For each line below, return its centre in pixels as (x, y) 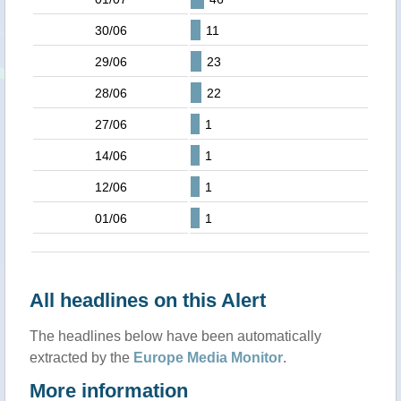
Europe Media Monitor (208, 358)
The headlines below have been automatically (175, 336)
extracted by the (81, 358)
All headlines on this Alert (148, 300)
